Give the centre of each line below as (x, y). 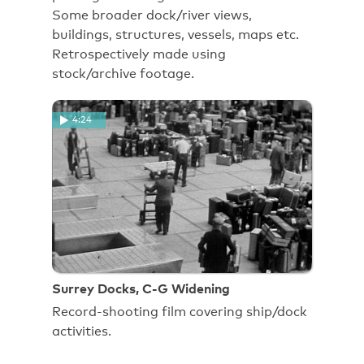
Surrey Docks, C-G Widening (141, 289)
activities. (82, 331)
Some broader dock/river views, (152, 15)
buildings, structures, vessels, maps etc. (175, 35)
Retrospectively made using (139, 54)
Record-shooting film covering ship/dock (180, 311)
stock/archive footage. (123, 74)
